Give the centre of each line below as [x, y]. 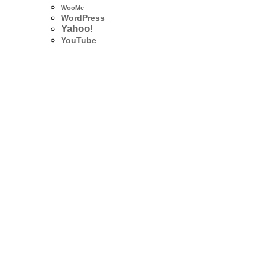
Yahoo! [77, 29]
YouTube [79, 41]
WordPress [83, 18]
